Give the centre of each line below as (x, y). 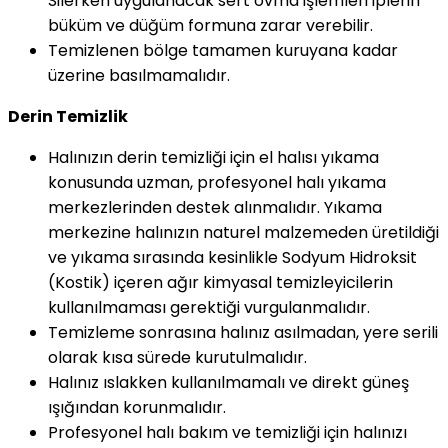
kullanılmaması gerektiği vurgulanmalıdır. (209, 308)
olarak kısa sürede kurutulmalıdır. (177, 358)
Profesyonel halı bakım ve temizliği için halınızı (227, 433)
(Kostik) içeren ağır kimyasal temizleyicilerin (220, 283)
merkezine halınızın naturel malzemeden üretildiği (243, 233)
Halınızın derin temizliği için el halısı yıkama (213, 158)
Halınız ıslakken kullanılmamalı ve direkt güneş (228, 383)
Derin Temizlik (68, 117)
